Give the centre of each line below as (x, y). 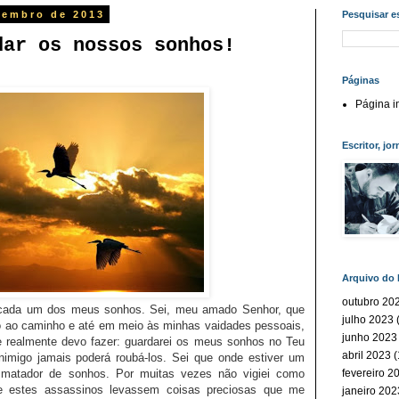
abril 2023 (366, 355)
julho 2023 (368, 320)
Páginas (361, 80)
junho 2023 (370, 338)
